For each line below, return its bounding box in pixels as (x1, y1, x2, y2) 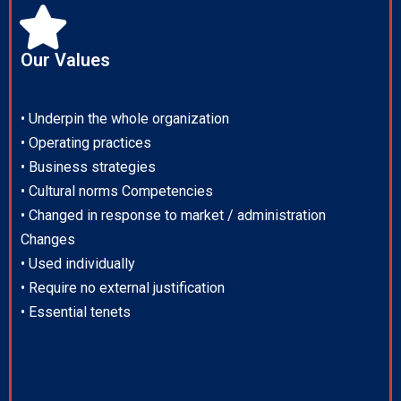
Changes (21, 231, 75, 249)
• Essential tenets (21, 303, 131, 321)
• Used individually (21, 255, 135, 273)
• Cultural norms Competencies (21, 183, 213, 200)
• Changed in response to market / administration (21, 207, 326, 225)
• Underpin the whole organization (21, 110, 229, 128)
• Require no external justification (21, 279, 225, 297)
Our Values (21, 49, 110, 72)
